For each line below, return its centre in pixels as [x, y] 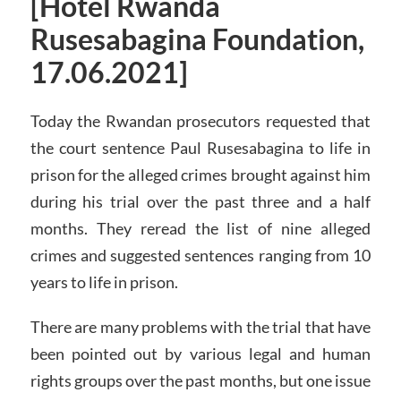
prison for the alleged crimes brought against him [200, 175]
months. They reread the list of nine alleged [200, 229]
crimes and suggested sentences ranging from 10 [200, 256]
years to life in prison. [104, 282]
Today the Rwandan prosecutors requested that [200, 121]
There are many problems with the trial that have [200, 327]
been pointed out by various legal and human [200, 354]
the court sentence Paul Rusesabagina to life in [200, 148]
